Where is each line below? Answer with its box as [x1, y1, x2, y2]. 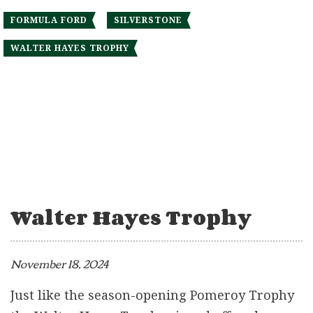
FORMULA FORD [10, 14, 87, 26]
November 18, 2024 [10, 253, 108, 275]
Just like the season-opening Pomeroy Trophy [10, 286, 294, 304]
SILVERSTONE [114, 14, 182, 26]
